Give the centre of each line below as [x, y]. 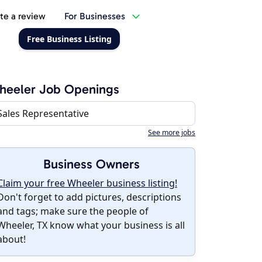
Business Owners [91, 164]
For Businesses [94, 16]
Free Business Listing [69, 39]
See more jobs [172, 132]
